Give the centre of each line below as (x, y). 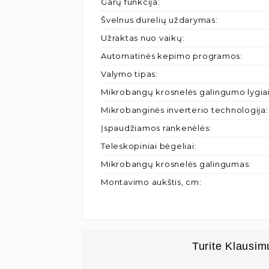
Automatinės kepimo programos (171, 56)
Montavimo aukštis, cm (150, 182)
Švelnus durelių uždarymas (158, 20)
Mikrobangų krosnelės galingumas (175, 164)
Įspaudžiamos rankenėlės (155, 128)
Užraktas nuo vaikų (142, 38)
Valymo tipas (128, 74)
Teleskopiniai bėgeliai (148, 146)
